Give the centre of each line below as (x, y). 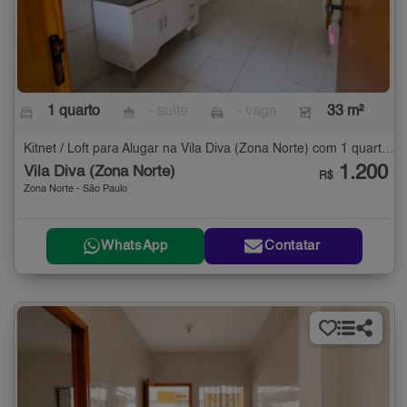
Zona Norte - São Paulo (75, 190)
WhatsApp (134, 246)
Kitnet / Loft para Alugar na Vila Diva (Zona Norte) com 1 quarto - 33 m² (388, 149)
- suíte (169, 112)
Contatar (293, 246)
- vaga (257, 112)
